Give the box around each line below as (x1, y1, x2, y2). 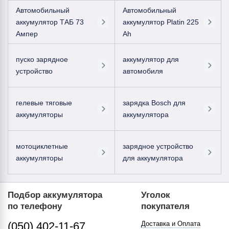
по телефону (8, 201, 62, 211)
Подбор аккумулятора (8, 190, 102, 200)
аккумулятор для (122, 55, 179, 63)
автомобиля (122, 67, 163, 75)
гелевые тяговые (16, 99, 72, 107)
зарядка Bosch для (122, 99, 186, 107)
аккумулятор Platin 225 (122, 17, 199, 26)
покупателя (141, 201, 190, 211)
